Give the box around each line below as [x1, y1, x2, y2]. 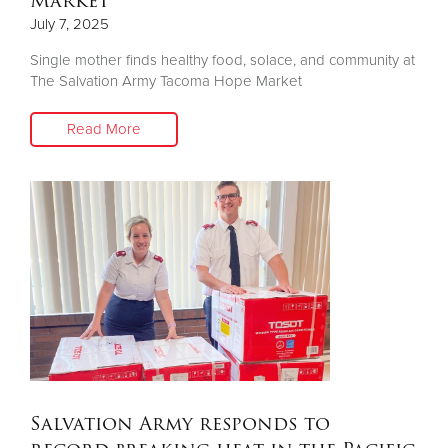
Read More [67, 119, 141, 138]
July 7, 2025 [30, 14, 109, 33]
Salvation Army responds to [30, 408, 330, 438]
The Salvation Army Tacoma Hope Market [30, 71, 302, 90]
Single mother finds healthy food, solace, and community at [30, 50, 415, 69]
